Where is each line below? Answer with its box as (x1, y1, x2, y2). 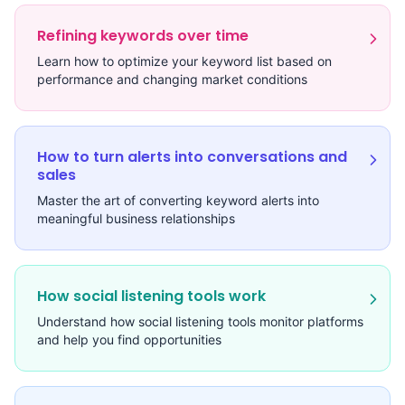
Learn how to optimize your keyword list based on (37, 53, 332, 70)
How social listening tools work (37, 286, 266, 307)
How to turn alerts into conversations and (37, 146, 347, 168)
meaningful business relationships (37, 211, 235, 227)
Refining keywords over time (37, 25, 249, 47)
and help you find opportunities (37, 332, 221, 348)
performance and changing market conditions (37, 71, 307, 88)
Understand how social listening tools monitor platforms (37, 314, 363, 330)
